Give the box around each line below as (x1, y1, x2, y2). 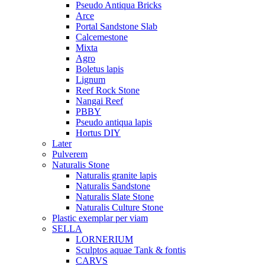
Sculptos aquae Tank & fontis (76, 245, 186, 255)
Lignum (76, 75, 105, 85)
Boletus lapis (76, 64, 124, 74)
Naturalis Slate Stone (76, 192, 154, 202)
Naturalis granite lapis (76, 170, 157, 180)
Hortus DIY (76, 128, 121, 138)
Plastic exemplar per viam (52, 213, 148, 223)
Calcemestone (76, 32, 128, 42)
